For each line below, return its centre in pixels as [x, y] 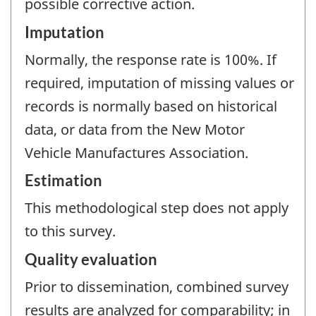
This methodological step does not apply [157, 208]
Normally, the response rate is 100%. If [151, 59]
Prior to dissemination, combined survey [157, 286]
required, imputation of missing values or [159, 83]
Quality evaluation [91, 259]
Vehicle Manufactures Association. [136, 152]
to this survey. [70, 231]
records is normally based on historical [151, 106]
